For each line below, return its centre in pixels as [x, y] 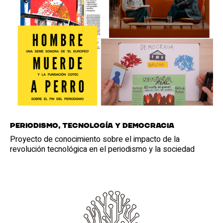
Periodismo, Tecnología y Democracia [92, 126]
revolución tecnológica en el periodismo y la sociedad [102, 149]
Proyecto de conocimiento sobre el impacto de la [95, 139]
